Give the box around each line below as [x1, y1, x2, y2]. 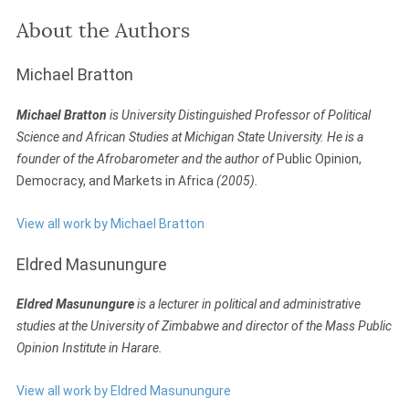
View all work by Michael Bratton [16, 215, 204, 231]
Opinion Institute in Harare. [16, 341, 163, 356]
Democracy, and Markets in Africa [16, 173, 216, 189]
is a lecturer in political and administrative [134, 297, 361, 312]
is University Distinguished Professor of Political [107, 108, 371, 123]
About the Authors [16, 18, 190, 44]
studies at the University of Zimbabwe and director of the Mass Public [16, 319, 392, 334]
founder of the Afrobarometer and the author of [16, 152, 277, 167]
